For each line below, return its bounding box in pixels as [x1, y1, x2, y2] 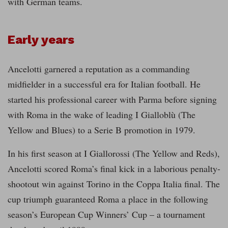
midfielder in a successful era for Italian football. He [8, 78, 201, 91]
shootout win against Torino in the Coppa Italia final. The [8, 178, 220, 190]
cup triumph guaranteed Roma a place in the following [8, 193, 208, 206]
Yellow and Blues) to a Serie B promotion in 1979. [8, 124, 195, 136]
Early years [8, 33, 74, 47]
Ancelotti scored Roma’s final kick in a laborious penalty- [8, 162, 220, 175]
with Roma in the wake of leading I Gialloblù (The [8, 108, 195, 121]
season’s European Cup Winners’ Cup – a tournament [8, 208, 205, 221]
